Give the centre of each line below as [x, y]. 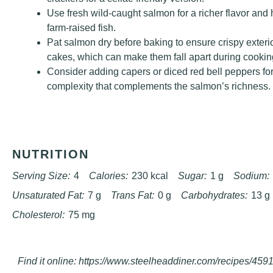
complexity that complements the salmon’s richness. [159, 86]
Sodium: [251, 176]
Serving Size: [41, 176]
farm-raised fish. [81, 28]
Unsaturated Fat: [48, 195]
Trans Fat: [133, 195]
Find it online [45, 261]
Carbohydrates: [214, 195]
